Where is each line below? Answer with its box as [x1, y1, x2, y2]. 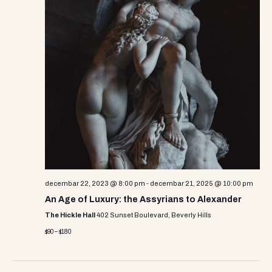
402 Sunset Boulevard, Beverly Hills [97, 211, 211, 219]
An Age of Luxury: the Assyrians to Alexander [45, 195, 242, 205]
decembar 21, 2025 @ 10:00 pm [150, 180, 253, 188]
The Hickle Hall [45, 211, 97, 219]
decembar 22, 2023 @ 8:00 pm [45, 180, 145, 188]
